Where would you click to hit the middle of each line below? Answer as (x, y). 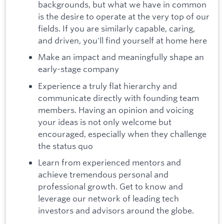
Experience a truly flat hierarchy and (107, 85)
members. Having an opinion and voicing (116, 109)
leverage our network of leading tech (108, 198)
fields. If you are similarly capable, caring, (116, 28)
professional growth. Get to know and (110, 186)
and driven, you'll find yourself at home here (122, 40)
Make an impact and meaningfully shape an (121, 57)
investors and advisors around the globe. (116, 210)
